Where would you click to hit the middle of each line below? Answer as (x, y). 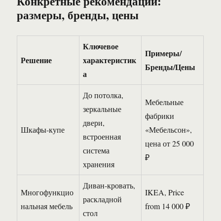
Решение (37, 60)
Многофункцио (47, 192)
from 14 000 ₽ (168, 206)
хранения (99, 164)
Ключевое (101, 46)
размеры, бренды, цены (78, 15)
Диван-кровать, (109, 185)
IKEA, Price (165, 192)
